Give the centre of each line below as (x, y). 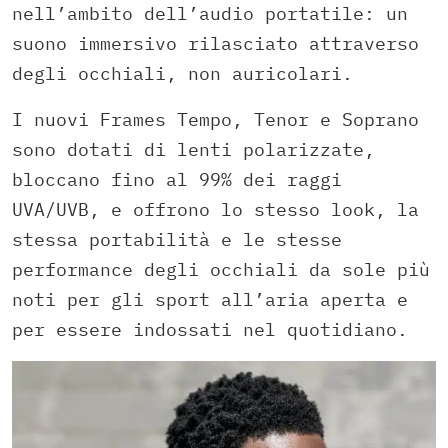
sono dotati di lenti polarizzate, (193, 150)
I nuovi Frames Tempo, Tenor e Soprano (215, 120)
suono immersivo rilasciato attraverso (215, 44)
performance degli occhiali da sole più (221, 270)
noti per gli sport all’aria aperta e (210, 300)
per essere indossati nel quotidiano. (210, 330)
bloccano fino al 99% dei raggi (177, 180)
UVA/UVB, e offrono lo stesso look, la (215, 210)
